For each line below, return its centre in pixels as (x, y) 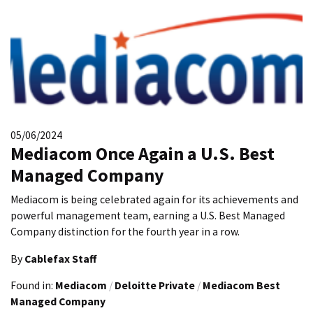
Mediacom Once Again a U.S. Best (143, 154)
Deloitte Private (155, 286)
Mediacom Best (241, 286)
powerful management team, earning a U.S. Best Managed (148, 215)
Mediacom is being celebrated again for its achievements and (154, 199)
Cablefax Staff (60, 259)
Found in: (33, 286)
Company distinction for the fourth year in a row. (125, 231)
